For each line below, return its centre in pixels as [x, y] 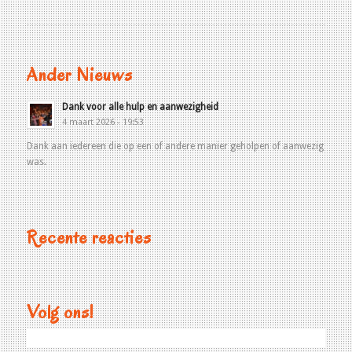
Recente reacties [89, 238]
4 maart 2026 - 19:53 [103, 122]
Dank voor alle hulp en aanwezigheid [140, 107]
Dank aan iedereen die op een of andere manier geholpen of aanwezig [175, 147]
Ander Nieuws [79, 75]
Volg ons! [60, 312]
